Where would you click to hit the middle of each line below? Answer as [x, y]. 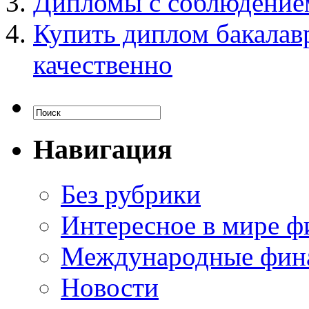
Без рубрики [131, 194]
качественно [103, 65]
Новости [110, 287]
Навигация [103, 149]
